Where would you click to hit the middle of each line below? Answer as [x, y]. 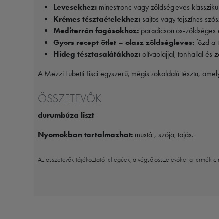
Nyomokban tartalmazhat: [85, 134]
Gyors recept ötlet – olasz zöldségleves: [124, 42]
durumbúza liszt [66, 115]
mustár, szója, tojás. [163, 134]
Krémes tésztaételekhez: [97, 19]
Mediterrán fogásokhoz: [96, 30]
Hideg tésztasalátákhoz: [97, 54]
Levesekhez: [75, 7]
